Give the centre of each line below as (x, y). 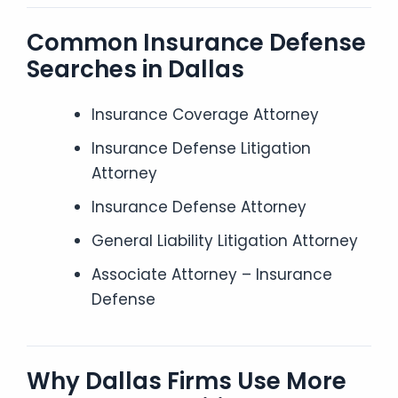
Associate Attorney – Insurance (211, 274)
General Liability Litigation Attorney (224, 240)
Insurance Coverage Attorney (205, 114)
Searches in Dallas (135, 69)
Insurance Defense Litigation (201, 148)
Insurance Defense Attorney (199, 207)
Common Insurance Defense (196, 42)
